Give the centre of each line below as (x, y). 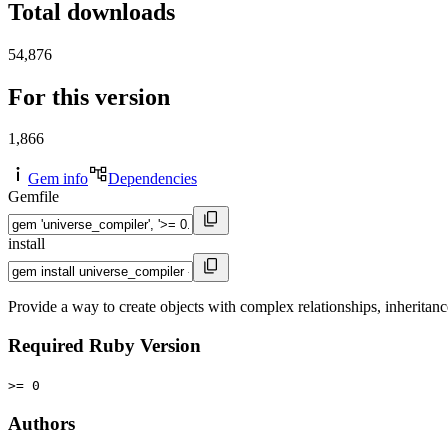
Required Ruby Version (104, 346)
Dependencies (152, 179)
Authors (41, 423)
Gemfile (33, 197)
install (26, 244)
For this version (89, 96)
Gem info (58, 179)
